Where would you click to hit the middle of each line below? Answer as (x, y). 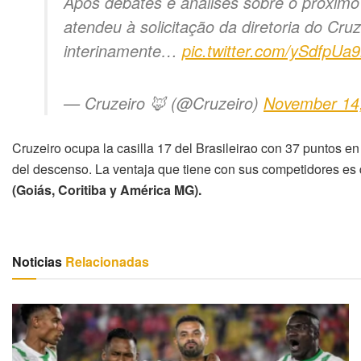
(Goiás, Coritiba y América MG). (107, 189)
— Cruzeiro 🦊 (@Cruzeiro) (164, 102)
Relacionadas (106, 261)
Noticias (37, 261)
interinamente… (123, 50)
